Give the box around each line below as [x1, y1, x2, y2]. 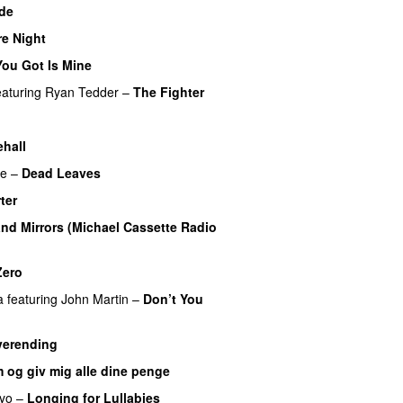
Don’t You [143, 289, 203, 308]
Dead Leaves [22, 163, 101, 182]
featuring [7, 289, 58, 308]
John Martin [61, 289, 129, 308]
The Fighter [133, 82, 204, 101]
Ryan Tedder [45, 82, 119, 101]
